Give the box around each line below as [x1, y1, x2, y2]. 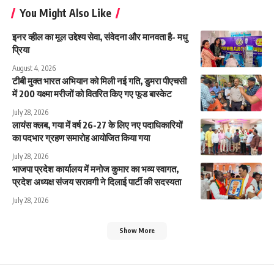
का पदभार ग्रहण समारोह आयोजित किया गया [12, 132, 150, 144]
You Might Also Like [20, 6, 111, 20]
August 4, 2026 [12, 64, 56, 73]
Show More [119, 226, 155, 235]
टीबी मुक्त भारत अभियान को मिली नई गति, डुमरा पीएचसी [12, 75, 187, 87]
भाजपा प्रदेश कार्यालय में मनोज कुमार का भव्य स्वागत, [12, 163, 179, 175]
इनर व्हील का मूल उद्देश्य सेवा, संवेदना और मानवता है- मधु [12, 31, 188, 43]
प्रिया [12, 44, 29, 56]
